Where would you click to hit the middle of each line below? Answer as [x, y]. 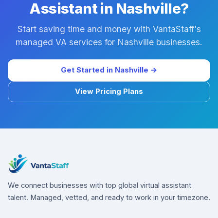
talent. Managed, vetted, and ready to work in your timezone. [109, 198]
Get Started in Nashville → [109, 70]
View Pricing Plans [109, 91]
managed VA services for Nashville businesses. [109, 42]
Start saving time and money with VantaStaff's [109, 29]
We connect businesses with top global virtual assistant [100, 185]
